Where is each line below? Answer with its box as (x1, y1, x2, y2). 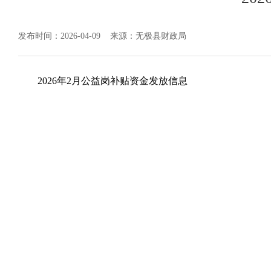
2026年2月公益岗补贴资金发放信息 (38, 76, 188, 86)
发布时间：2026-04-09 (18, 31, 110, 41)
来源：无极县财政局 (110, 31, 186, 41)
